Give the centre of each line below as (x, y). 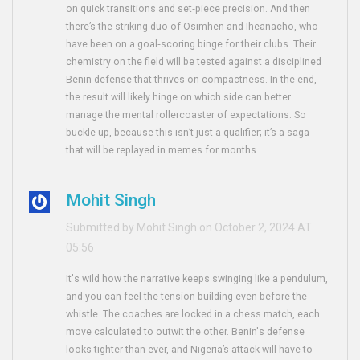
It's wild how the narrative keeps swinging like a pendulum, (197, 279)
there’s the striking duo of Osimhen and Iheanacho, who (192, 27)
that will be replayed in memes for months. (163, 151)
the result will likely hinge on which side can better (179, 98)
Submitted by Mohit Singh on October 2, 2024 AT (189, 228)
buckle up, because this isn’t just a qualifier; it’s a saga (188, 133)
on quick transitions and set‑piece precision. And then (188, 9)
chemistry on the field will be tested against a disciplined (194, 62)
